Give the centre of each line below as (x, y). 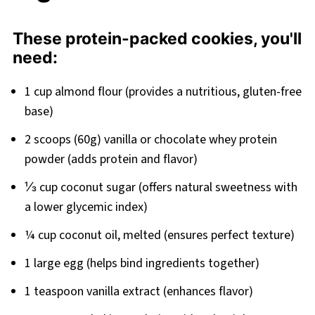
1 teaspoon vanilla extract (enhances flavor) (139, 292)
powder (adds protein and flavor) (111, 160)
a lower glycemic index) (86, 207)
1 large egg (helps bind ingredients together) (142, 264)
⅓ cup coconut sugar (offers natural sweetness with (161, 188)
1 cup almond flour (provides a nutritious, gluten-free (163, 92)
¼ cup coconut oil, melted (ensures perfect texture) (159, 236)
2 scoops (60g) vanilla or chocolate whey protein (150, 140)
